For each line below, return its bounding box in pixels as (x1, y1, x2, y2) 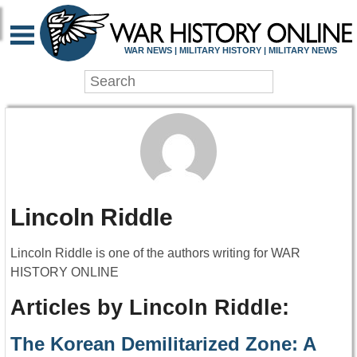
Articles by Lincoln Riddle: (10, 295, 289, 320)
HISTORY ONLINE (10, 265, 119, 280)
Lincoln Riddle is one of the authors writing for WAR (10, 246, 300, 261)
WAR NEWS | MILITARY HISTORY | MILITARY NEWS (124, 45, 337, 55)
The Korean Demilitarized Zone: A (10, 333, 316, 355)
